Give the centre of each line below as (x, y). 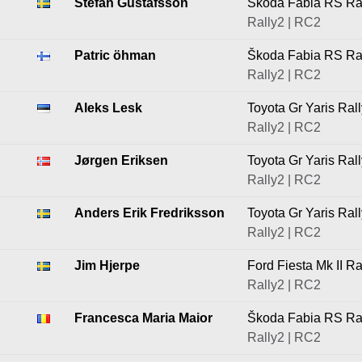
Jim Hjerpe (107, 265)
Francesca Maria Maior (143, 318)
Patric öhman (115, 55)
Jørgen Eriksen (121, 160)
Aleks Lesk (108, 108)
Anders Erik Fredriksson (149, 213)
